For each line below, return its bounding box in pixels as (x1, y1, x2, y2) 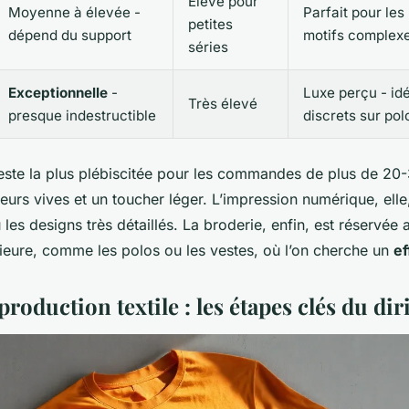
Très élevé (188, 95, 257, 113)
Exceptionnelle (8, 84, 108, 102)
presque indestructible (8, 107, 156, 125)
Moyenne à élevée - (8, 4, 141, 22)
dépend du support (8, 26, 131, 45)
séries (188, 38, 228, 57)
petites (188, 16, 233, 34)
